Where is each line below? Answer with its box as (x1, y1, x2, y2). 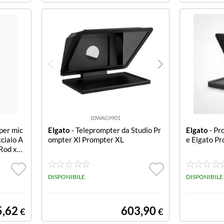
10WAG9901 (89, 114, 120, 121)
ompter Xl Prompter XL (47, 135, 124, 144)
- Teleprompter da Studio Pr (69, 125, 161, 134)
